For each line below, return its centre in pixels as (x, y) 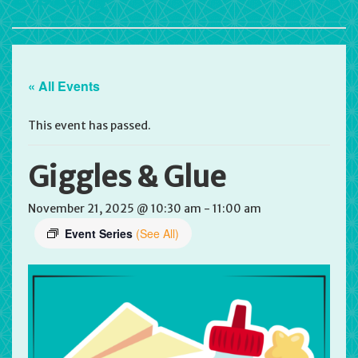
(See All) (157, 234)
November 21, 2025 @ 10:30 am (115, 209)
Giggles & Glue (127, 177)
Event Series (100, 234)
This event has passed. (89, 126)
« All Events (64, 86)
